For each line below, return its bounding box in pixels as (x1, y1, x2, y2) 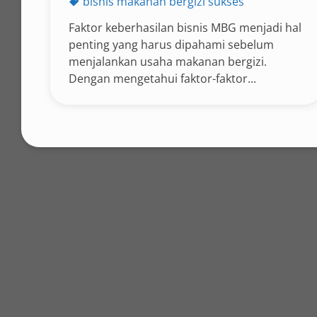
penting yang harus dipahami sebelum (68, 37, 274, 52)
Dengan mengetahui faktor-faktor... (68, 71, 256, 86)
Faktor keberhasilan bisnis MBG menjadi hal (68, 20, 301, 35)
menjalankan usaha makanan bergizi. (68, 54, 267, 69)
